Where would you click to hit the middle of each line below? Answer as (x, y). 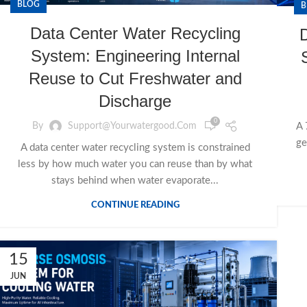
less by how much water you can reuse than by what (135, 164)
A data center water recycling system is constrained (135, 148)
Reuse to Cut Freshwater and (135, 79)
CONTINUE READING (135, 206)
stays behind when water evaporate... (135, 181)
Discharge (135, 101)
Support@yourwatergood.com (132, 126)
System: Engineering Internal (135, 56)
